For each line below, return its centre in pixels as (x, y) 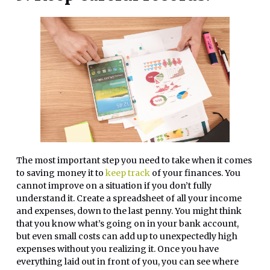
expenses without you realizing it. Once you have (118, 249)
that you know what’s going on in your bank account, (127, 224)
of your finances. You (195, 173)
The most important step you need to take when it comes (134, 161)
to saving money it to (61, 173)
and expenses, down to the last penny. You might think (129, 211)
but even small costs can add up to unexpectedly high (127, 237)
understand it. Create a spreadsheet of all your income (129, 199)
